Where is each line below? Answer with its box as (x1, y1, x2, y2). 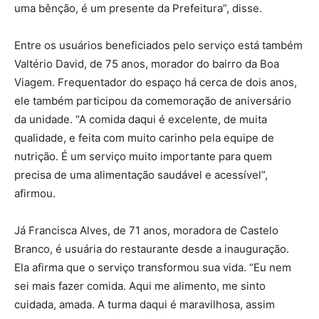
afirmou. (14, 187, 56, 201)
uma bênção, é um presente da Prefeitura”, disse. (14, 1, 262, 16)
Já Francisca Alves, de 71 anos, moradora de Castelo (14, 224, 278, 238)
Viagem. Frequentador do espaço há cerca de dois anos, (14, 75, 297, 90)
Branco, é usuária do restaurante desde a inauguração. (14, 242, 289, 256)
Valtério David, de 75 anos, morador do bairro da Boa (14, 57, 279, 71)
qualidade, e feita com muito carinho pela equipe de (14, 131, 274, 145)
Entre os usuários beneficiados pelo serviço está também (14, 38, 303, 53)
